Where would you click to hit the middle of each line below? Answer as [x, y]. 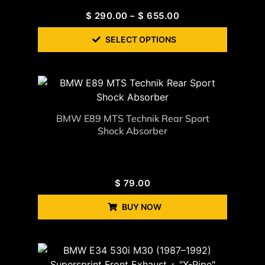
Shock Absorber [132, 130]
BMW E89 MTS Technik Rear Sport [132, 118]
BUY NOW [141, 206]
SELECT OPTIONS [141, 39]
